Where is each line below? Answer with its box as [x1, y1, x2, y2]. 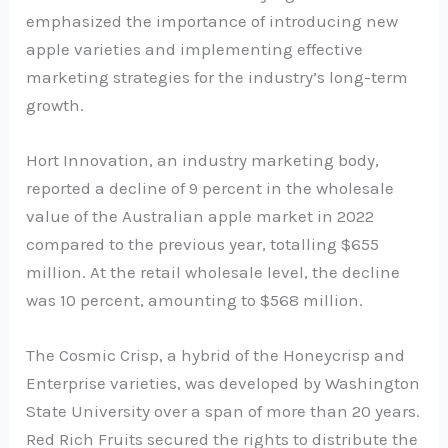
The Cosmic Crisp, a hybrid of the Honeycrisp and [26, 345, 406, 366]
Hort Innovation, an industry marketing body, [26, 150, 380, 171]
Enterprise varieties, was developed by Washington [26, 373, 421, 394]
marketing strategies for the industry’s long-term [26, 67, 409, 88]
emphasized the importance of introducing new [26, 11, 399, 32]
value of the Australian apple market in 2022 [26, 206, 375, 227]
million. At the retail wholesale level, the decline [26, 262, 401, 283]
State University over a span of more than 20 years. [26, 401, 421, 422]
